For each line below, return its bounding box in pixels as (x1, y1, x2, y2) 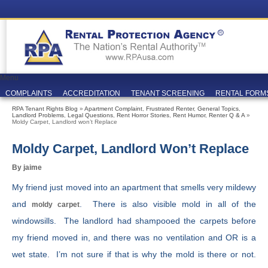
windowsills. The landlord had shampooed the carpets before (12, 216, 256, 226)
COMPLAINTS (5, 89, 52, 98)
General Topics (197, 105, 239, 112)
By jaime (12, 163, 42, 172)
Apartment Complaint (84, 105, 142, 112)
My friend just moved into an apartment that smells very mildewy (12, 182, 256, 192)
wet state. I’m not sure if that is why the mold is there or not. (12, 249, 256, 259)
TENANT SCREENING (131, 89, 205, 98)
